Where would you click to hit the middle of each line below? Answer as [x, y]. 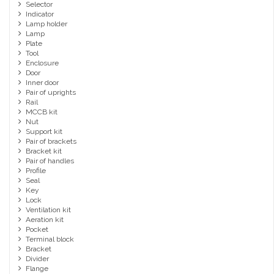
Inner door [42, 83]
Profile [35, 171]
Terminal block [50, 239]
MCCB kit [41, 112]
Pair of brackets [51, 142]
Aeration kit [44, 220]
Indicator [39, 14]
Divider [37, 259]
